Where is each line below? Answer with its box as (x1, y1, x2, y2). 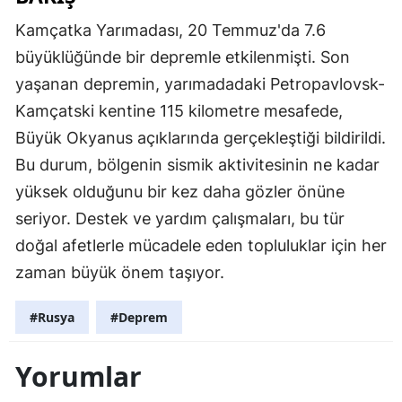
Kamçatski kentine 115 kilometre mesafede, (15, 101, 343, 121)
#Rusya (30, 309, 74, 327)
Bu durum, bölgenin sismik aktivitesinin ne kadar (15, 155, 380, 175)
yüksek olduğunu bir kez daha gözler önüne (15, 182, 345, 202)
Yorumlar (15, 358, 142, 396)
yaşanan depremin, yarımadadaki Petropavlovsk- (15, 74, 385, 94)
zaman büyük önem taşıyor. (15, 263, 224, 283)
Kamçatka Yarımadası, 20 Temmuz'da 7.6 (15, 21, 326, 40)
